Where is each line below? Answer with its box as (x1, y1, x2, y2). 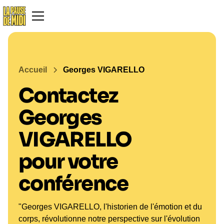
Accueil (18, 65, 47, 74)
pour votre (18, 149, 118, 174)
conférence (18, 171, 128, 196)
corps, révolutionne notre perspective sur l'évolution (18, 214, 200, 223)
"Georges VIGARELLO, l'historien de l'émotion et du (18, 202, 202, 211)
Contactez (18, 83, 118, 108)
